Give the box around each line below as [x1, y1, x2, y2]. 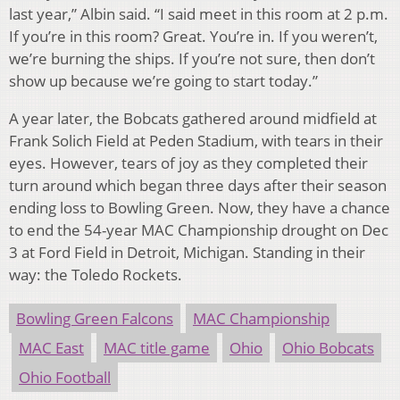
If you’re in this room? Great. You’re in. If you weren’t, [9, 26, 378, 47]
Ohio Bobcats [282, 337, 374, 359]
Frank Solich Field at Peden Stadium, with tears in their [9, 130, 383, 152]
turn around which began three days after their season [9, 175, 387, 196]
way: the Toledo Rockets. [9, 264, 186, 286]
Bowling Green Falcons [16, 308, 173, 329]
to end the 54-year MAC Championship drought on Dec [9, 220, 388, 241]
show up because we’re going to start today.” [9, 71, 318, 92]
